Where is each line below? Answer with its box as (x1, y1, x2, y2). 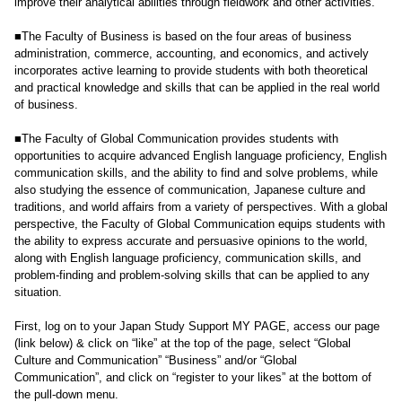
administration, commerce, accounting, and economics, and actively (13, 47, 369, 60)
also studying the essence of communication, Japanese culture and (13, 183, 365, 197)
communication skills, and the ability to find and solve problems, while (13, 166, 378, 179)
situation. (13, 285, 62, 299)
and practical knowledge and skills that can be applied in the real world (13, 81, 380, 94)
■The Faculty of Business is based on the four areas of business (13, 30, 352, 43)
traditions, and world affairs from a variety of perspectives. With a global (13, 200, 388, 214)
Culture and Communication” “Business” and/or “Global (13, 354, 297, 367)
